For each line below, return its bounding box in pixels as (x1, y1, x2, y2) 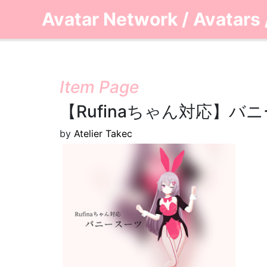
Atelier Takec (74, 128, 132, 139)
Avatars (193, 8, 260, 30)
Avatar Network (42, 8, 178, 30)
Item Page (60, 77, 139, 97)
